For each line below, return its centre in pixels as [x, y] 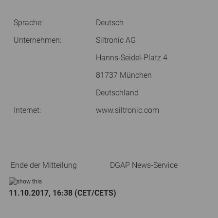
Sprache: [28, 22]
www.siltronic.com [127, 110]
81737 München [124, 75]
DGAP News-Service [144, 165]
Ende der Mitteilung [44, 165]
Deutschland [117, 92]
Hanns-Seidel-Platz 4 [132, 57]
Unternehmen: [37, 40]
